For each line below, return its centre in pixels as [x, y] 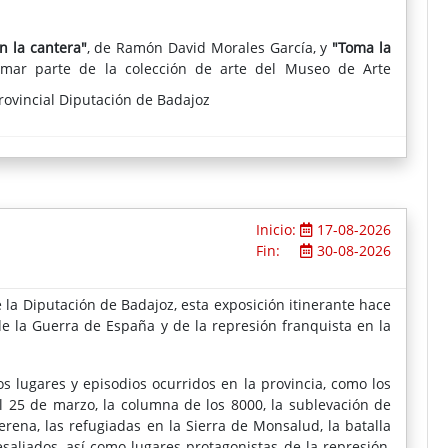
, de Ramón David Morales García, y [209, 47]
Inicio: [277, 229]
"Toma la [362, 47]
